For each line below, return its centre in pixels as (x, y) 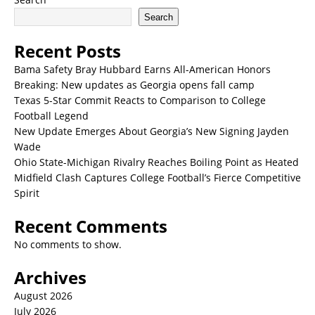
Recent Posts (67, 51)
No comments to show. (68, 245)
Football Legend (51, 116)
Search (159, 17)
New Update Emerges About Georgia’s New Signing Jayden (152, 131)
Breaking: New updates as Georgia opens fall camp (134, 85)
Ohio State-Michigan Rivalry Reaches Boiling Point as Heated (156, 162)
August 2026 (43, 296)
